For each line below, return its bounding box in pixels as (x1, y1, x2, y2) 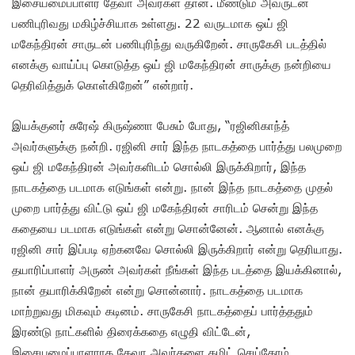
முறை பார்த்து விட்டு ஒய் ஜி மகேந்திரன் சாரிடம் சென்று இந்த (12, 200, 318, 215)
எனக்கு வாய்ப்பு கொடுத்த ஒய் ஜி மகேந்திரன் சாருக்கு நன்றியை (12, 56, 331, 71)
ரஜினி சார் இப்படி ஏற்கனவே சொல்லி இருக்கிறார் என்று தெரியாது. (12, 241, 342, 256)
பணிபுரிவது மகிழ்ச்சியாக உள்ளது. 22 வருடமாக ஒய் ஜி (12, 15, 288, 30)
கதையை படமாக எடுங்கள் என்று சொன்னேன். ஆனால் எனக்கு (12, 220, 324, 235)
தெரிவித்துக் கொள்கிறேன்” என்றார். (12, 77, 193, 92)
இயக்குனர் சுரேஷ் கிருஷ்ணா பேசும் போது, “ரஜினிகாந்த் (12, 117, 289, 132)
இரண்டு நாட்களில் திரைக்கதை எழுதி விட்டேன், (12, 323, 250, 338)
